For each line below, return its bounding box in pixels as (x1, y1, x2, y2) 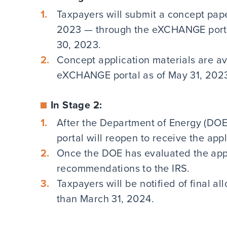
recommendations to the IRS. (57, 161, 190, 175)
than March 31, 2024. (57, 191, 154, 206)
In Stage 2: (51, 97, 102, 112)
